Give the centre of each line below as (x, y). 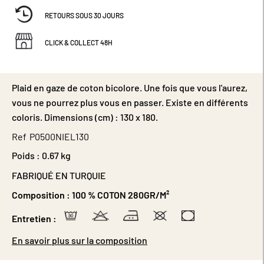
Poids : (26, 156)
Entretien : (34, 219)
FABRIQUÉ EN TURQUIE (59, 176)
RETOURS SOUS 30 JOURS (85, 16)
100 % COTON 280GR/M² (121, 195)
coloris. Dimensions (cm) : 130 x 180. (85, 117)
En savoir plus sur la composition (80, 240)
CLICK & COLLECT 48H (79, 42)
